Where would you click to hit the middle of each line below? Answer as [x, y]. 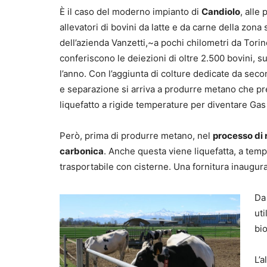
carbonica [82, 151]
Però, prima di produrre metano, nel [136, 135]
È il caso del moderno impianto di [131, 11]
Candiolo [221, 11]
